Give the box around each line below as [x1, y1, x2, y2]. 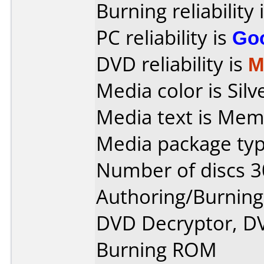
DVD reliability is [96, 51, 248, 77]
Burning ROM [96, 236, 217, 263]
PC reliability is [96, 24, 232, 51]
